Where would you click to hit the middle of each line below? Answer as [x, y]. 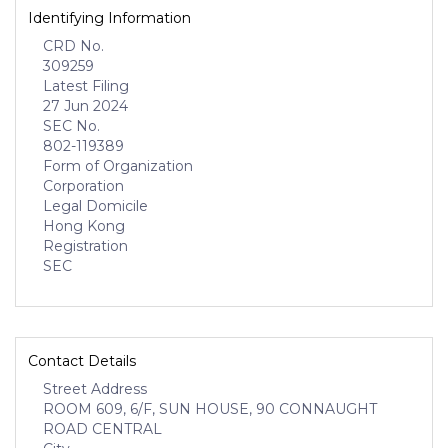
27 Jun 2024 [85, 106]
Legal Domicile [95, 206]
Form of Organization [118, 166]
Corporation [83, 186]
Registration [85, 246]
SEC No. [71, 126]
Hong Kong [84, 226]
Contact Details [82, 361]
